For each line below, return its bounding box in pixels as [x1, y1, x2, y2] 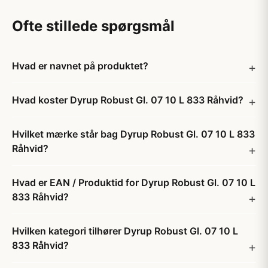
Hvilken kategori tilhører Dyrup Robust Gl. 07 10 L [12, 225, 238, 237]
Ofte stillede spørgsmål [12, 17, 175, 35]
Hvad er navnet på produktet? [12, 60, 148, 72]
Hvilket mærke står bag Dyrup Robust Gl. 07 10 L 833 [12, 128, 255, 140]
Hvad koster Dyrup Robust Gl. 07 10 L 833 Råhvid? [12, 94, 243, 106]
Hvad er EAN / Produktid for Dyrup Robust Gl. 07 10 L [12, 176, 255, 188]
